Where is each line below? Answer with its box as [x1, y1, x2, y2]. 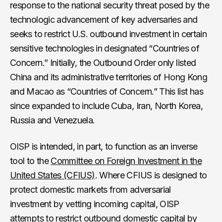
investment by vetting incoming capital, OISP [10, 198, 179, 209]
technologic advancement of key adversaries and [10, 14, 198, 25]
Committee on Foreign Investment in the [51, 155, 202, 166]
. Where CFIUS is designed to [95, 169, 207, 180]
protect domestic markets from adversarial [10, 184, 171, 195]
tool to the [10, 155, 51, 166]
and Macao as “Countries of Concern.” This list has [10, 86, 203, 97]
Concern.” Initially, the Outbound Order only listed [10, 57, 196, 68]
